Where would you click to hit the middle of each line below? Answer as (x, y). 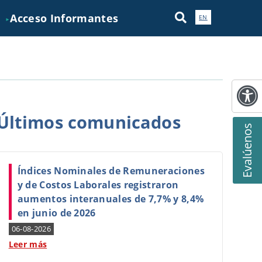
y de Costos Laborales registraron (98, 185)
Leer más (28, 244)
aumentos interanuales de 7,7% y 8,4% (111, 199)
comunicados (122, 122)
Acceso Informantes (64, 18)
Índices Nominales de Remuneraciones (111, 171)
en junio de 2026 (56, 213)
